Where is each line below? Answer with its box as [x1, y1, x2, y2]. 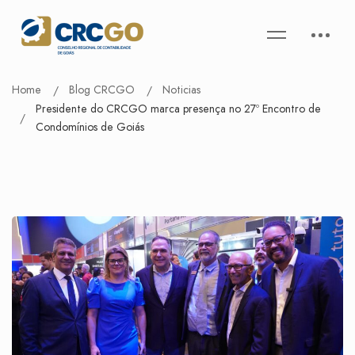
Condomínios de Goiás [36, 119, 144, 135]
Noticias [162, 82, 200, 97]
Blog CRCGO [69, 82, 135, 97]
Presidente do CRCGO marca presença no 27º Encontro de [36, 101, 321, 116]
